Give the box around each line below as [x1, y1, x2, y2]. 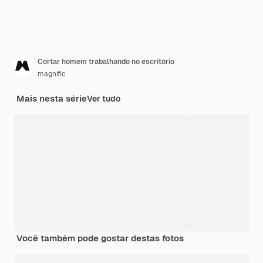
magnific [38, 69, 66, 79]
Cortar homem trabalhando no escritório [38, 57, 174, 67]
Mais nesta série [16, 93, 87, 104]
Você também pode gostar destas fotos [16, 232, 184, 244]
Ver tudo [87, 93, 120, 104]
